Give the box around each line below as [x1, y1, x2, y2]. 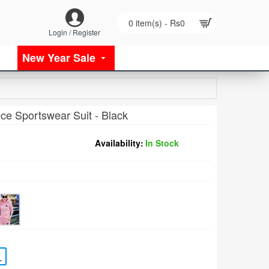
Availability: [95, 137, 144, 149]
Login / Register [49, 26, 100, 37]
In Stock [145, 137, 179, 149]
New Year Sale [22, 49, 95, 65]
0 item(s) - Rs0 [128, 16, 185, 29]
